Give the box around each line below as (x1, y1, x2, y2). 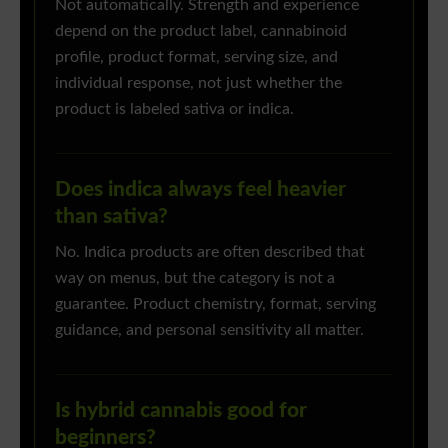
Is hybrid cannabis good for (55, 400, 307, 422)
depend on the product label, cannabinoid (55, 24, 347, 40)
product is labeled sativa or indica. (55, 102, 294, 118)
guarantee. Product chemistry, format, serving (55, 297, 376, 313)
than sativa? (55, 206, 168, 228)
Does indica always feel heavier (55, 179, 346, 201)
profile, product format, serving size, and (55, 50, 338, 66)
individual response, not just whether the (55, 76, 342, 92)
